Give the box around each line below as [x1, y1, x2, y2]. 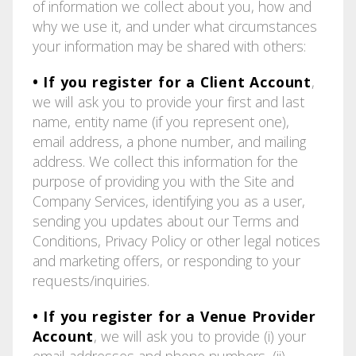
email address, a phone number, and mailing [32, 131, 306, 151]
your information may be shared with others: [32, 36, 306, 56]
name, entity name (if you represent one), [32, 111, 289, 131]
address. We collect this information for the [32, 151, 298, 171]
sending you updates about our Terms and [32, 211, 299, 230]
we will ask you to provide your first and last [32, 91, 304, 111]
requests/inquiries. [32, 270, 149, 290]
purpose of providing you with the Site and [32, 171, 294, 191]
